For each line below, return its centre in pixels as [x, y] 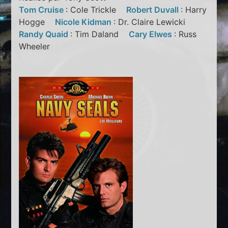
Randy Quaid [45, 34]
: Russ [186, 34]
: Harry [194, 9]
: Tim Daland [100, 34]
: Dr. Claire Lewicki [153, 22]
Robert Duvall [154, 9]
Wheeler [38, 46]
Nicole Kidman [84, 22]
